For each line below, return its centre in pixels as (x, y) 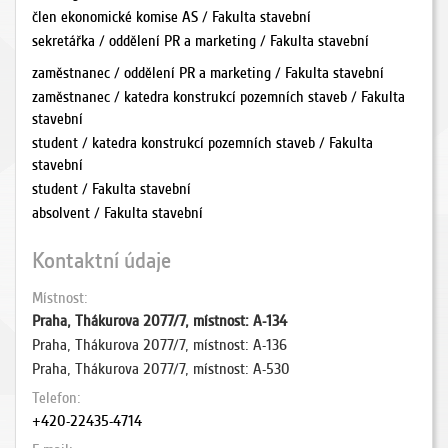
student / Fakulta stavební (111, 189)
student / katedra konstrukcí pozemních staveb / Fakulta (202, 143)
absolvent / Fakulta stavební (117, 213)
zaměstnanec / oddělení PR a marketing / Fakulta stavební (208, 73)
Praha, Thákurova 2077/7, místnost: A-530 (161, 369)
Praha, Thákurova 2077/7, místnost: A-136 (159, 345)
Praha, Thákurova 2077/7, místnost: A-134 (159, 321)
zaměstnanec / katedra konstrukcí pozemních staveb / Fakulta (218, 97)
